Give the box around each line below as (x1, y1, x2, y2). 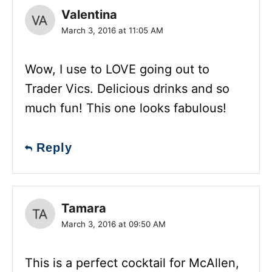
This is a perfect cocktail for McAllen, (25, 255, 239, 270)
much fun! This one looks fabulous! (25, 100, 226, 115)
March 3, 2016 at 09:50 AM (61, 219, 166, 229)
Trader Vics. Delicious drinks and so (25, 81, 229, 96)
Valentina (61, 7, 117, 22)
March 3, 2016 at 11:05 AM (61, 25, 163, 35)
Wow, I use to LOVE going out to (25, 61, 209, 76)
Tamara (61, 200, 106, 216)
